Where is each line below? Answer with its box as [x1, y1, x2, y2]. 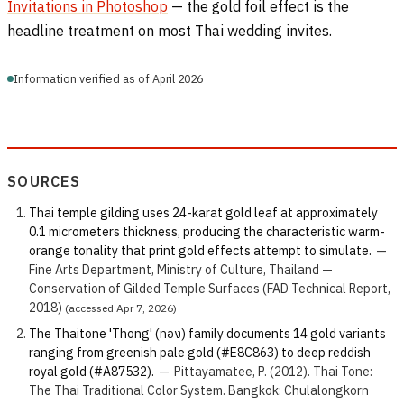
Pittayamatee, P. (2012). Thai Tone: [173, 363, 372, 380]
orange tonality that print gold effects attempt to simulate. [29, 242, 372, 259]
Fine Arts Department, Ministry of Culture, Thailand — [29, 261, 333, 278]
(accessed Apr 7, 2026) [62, 300, 177, 315]
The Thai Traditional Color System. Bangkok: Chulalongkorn [29, 381, 369, 399]
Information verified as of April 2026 [14, 70, 203, 86]
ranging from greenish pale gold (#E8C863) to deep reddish [29, 344, 371, 361]
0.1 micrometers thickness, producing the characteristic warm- [29, 223, 385, 240]
